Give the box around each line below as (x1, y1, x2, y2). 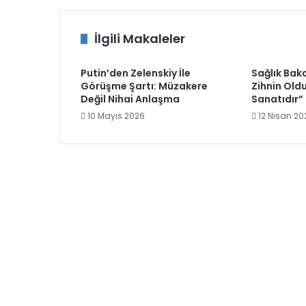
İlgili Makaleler (94, 29, 185, 47)
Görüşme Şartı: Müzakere (81, 79, 208, 93)
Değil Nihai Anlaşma (81, 92, 180, 106)
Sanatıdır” (251, 92, 303, 106)
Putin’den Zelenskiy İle (81, 66, 191, 80)
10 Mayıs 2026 (87, 109, 145, 122)
